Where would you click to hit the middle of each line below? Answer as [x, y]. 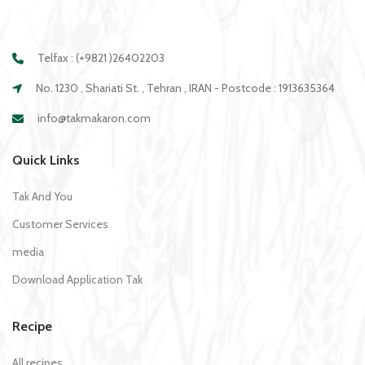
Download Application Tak [77, 279]
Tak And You [42, 196]
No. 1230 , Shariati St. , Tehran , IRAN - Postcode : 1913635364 [184, 88]
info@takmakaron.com [93, 118]
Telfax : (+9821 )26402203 [101, 57]
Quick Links [46, 160]
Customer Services [60, 224]
